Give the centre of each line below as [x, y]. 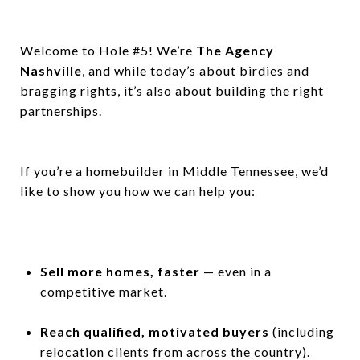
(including [301, 331]
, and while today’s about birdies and [196, 70]
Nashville [51, 70]
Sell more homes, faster [120, 271]
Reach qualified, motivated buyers [154, 331]
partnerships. [61, 110]
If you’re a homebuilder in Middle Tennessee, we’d [174, 170]
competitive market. [103, 291]
